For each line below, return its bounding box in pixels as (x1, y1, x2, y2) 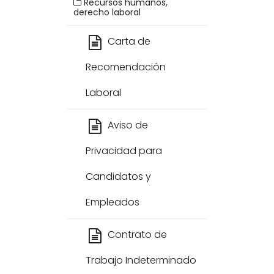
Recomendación (86, 60, 166, 74)
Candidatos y (86, 169, 151, 183)
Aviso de (108, 118, 148, 132)
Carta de (108, 34, 150, 48)
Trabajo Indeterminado (86, 253, 196, 267)
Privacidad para (86, 144, 162, 158)
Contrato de (108, 228, 167, 242)
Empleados (86, 195, 139, 209)
